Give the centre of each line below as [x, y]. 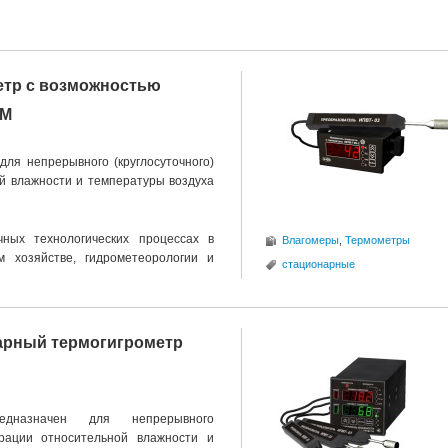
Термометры [377, 240]
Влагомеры [310, 240]
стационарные [318, 264]
